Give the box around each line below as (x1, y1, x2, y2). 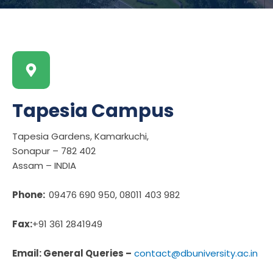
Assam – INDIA (12, 158, 76, 172)
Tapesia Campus (12, 97, 174, 124)
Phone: (12, 188, 49, 201)
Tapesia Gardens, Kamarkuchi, (12, 129, 149, 143)
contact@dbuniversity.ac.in (134, 246, 258, 260)
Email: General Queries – (12, 246, 132, 260)
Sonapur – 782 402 (12, 144, 96, 157)
